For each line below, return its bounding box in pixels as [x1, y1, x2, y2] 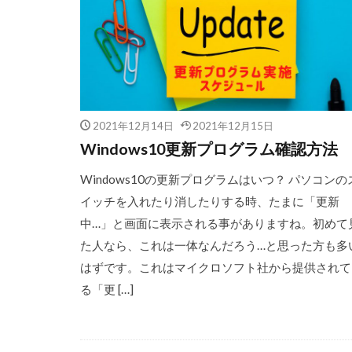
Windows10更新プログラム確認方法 [80, 138, 338, 158]
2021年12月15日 [192, 119, 273, 132]
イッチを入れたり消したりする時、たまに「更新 [80, 193, 339, 208]
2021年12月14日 [92, 119, 174, 132]
